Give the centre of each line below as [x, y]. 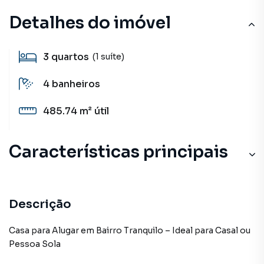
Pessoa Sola [35, 244]
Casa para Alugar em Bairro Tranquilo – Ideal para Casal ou [130, 230]
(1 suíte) [108, 56]
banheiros [76, 84]
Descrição [40, 204]
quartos [70, 57]
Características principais [118, 152]
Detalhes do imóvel [90, 23]
